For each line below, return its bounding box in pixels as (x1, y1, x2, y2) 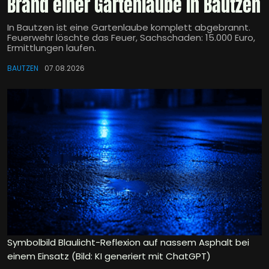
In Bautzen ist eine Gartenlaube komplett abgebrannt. (7, 21, 250, 34)
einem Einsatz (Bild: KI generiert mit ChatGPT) (7, 250, 211, 263)
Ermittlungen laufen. (7, 41, 96, 55)
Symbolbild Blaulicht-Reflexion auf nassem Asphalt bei (7, 236, 249, 249)
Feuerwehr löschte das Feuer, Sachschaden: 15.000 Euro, (7, 31, 255, 44)
